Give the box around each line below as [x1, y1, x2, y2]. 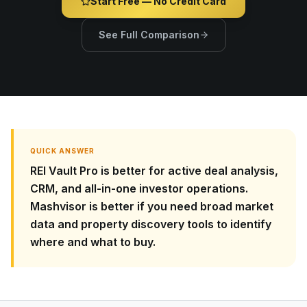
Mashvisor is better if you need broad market [30, 199, 273, 213]
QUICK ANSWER [30, 147, 95, 155]
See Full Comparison [98, 29, 199, 40]
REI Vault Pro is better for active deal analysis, [30, 164, 278, 177]
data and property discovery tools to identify [30, 217, 271, 231]
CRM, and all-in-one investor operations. [30, 182, 248, 195]
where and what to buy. [30, 235, 156, 249]
